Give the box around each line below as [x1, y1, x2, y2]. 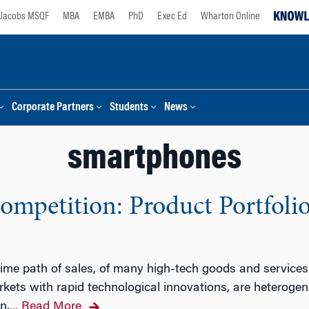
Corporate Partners [12, 102, 94, 114]
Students [110, 102, 148, 114]
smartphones [68, 143, 241, 177]
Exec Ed [157, 11, 187, 22]
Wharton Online [201, 11, 260, 22]
